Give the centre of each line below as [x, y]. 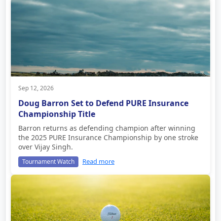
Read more [98, 162]
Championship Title [57, 114]
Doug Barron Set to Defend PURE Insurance [103, 103]
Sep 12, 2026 [36, 88]
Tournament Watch [48, 161]
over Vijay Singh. [46, 147]
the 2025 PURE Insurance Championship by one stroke [108, 137]
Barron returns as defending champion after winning [107, 128]
